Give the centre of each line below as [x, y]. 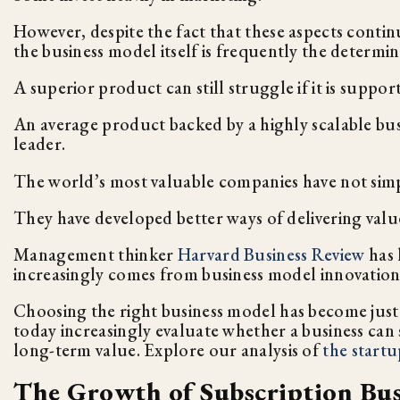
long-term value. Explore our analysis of [168, 350]
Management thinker [96, 254]
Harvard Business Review [271, 254]
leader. [40, 144]
